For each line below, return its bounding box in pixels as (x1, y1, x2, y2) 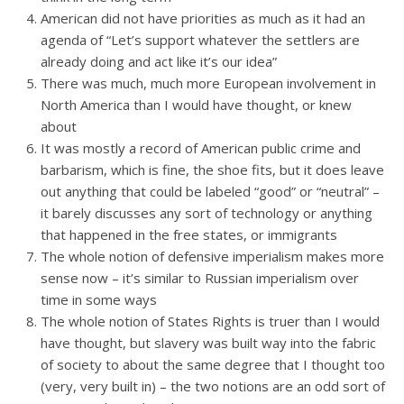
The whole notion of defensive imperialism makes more (41, 247, 384, 265)
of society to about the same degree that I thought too (41, 355, 385, 373)
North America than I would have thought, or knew (41, 96, 352, 114)
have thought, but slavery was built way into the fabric (41, 334, 376, 352)
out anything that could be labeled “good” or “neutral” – (41, 182, 380, 200)
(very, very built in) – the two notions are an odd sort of (41, 377, 385, 395)
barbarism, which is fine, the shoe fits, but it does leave (41, 161, 384, 179)
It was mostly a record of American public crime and (41, 139, 361, 157)
